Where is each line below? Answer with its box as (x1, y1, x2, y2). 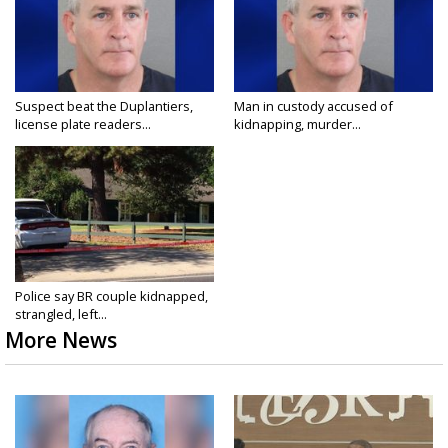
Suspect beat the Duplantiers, (15, 96, 193, 115)
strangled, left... (15, 304, 107, 323)
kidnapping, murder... (234, 114, 361, 133)
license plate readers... (15, 114, 151, 133)
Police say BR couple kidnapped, (15, 286, 208, 305)
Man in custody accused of (234, 96, 393, 115)
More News (5, 325, 117, 354)
